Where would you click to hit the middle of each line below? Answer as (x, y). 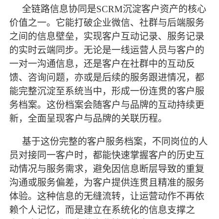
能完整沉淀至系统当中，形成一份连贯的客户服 (107, 91)
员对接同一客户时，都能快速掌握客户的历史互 (107, 155)
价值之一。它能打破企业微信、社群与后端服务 (107, 22)
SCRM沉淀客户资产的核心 (152, 9)
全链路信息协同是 (59, 9)
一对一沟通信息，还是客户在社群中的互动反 (102, 64)
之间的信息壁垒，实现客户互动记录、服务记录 (107, 36)
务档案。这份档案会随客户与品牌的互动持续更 (107, 105)
